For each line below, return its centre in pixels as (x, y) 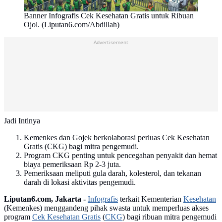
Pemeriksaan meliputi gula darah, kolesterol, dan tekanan (112, 173)
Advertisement (111, 42)
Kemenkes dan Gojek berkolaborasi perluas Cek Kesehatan (117, 138)
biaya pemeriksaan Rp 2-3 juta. (72, 165)
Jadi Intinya (22, 121)
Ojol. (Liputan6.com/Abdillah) (72, 25)
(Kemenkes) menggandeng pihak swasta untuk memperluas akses (106, 208)
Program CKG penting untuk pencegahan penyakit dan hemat (120, 156)
